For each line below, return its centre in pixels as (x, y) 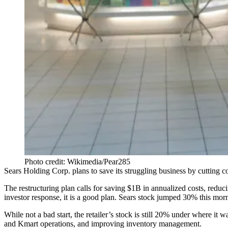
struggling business (156, 171)
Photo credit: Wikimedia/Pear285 (77, 162)
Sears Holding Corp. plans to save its (64, 171)
